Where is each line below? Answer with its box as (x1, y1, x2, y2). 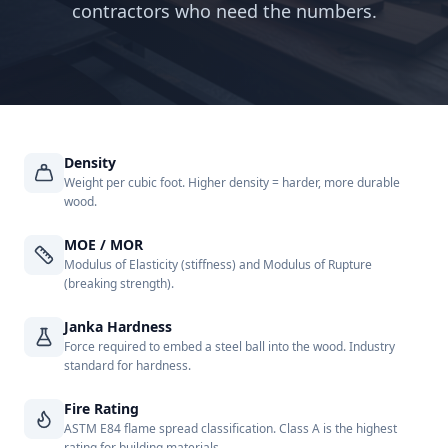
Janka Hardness (64, 317, 172, 336)
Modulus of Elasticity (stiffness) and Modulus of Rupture (64, 256, 372, 273)
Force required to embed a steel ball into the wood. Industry (64, 338, 395, 355)
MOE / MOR (64, 235, 143, 254)
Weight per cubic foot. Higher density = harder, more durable (64, 174, 400, 191)
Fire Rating (64, 399, 139, 418)
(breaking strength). (64, 275, 174, 292)
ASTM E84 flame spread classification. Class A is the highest (64, 420, 397, 437)
